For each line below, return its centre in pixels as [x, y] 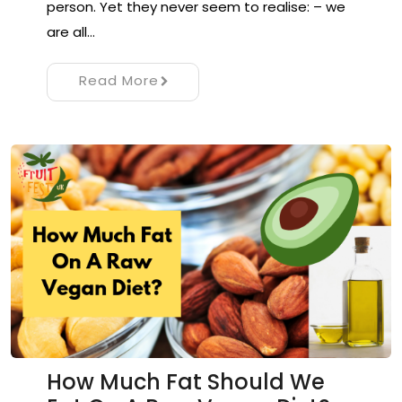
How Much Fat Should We [186, 382]
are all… [71, 31]
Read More [118, 80]
